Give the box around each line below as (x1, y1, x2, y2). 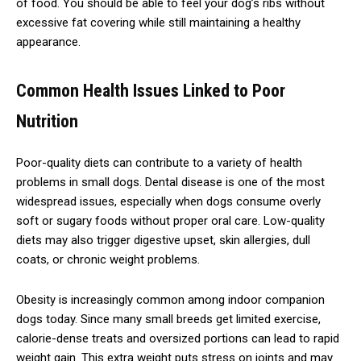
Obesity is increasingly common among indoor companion (16, 292, 325, 307)
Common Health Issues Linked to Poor (16, 80, 285, 101)
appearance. (16, 34, 81, 49)
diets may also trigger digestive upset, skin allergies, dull (16, 232, 310, 247)
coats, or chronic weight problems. (16, 251, 200, 267)
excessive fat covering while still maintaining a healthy (16, 15, 301, 30)
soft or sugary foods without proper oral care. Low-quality (16, 213, 325, 228)
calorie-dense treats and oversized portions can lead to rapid (16, 330, 339, 346)
